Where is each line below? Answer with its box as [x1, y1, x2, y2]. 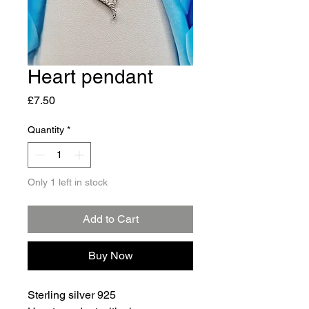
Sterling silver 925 [28, 288, 116, 301]
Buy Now [88, 249, 133, 262]
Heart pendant [28, 66, 153, 88]
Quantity [28, 124, 64, 135]
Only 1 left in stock [28, 177, 108, 188]
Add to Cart [82, 212, 139, 226]
